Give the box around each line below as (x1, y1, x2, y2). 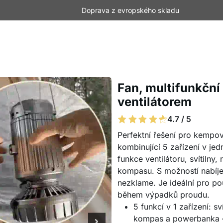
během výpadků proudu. (117, 190, 210, 200)
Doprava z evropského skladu (82, 6, 179, 14)
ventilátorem (117, 95, 192, 109)
